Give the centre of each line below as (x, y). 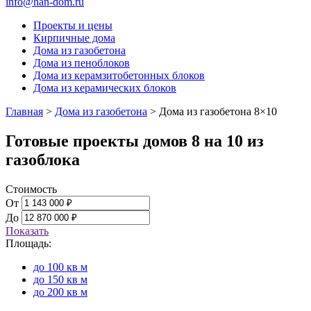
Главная (24, 111)
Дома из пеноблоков (82, 63)
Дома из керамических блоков (105, 88)
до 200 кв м (60, 292)
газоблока (43, 159)
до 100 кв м (60, 267)
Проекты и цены (73, 25)
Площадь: (28, 243)
